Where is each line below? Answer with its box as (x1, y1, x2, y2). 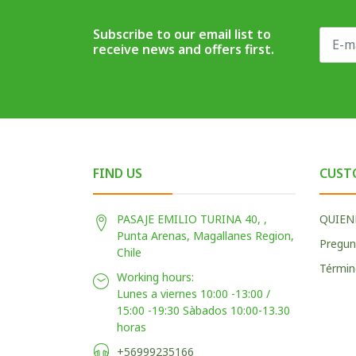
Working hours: (117, 269, 194, 284)
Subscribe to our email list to (93, 25, 271, 43)
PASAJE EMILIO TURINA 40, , (117, 211, 267, 226)
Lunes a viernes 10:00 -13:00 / (117, 285, 270, 301)
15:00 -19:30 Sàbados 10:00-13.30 (117, 302, 290, 318)
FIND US (93, 164, 142, 182)
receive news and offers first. (93, 40, 274, 58)
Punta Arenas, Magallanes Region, (117, 227, 294, 243)
